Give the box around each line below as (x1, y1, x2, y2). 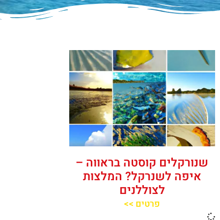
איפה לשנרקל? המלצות (82, 168, 201, 186)
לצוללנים (119, 182, 165, 199)
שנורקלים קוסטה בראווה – (76, 154, 209, 172)
